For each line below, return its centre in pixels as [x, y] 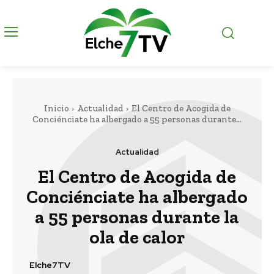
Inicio [56, 109]
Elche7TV [50, 265]
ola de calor [137, 238]
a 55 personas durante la [137, 217]
